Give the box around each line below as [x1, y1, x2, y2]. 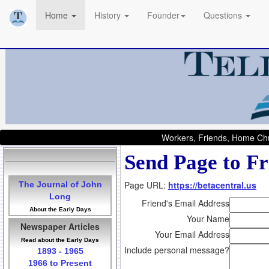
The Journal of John [18, 180, 102, 190]
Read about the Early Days [21, 237, 99, 244]
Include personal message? [124, 244, 229, 256]
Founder [147, 9, 180, 21]
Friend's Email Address [142, 197, 229, 210]
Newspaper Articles [20, 220, 100, 233]
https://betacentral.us [168, 179, 256, 192]
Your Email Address [155, 228, 229, 241]
